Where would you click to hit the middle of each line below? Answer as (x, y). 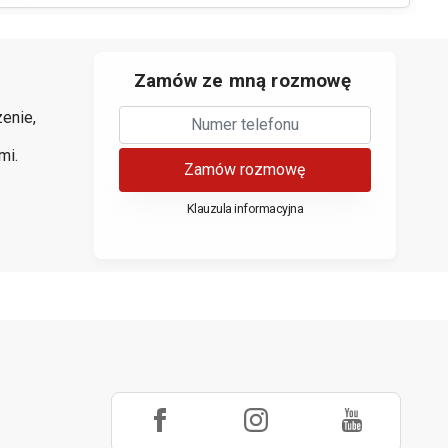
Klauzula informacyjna (244, 208)
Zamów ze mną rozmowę (242, 80)
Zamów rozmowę (245, 169)
